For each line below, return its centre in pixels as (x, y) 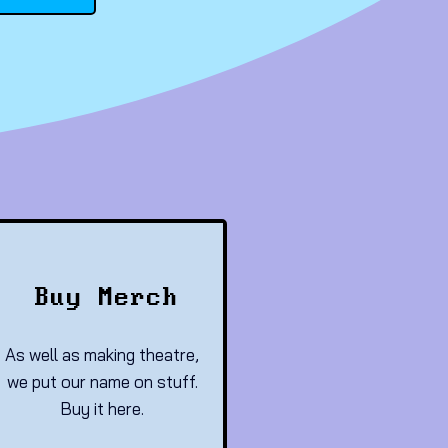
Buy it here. (102, 408)
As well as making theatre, (102, 354)
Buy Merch (107, 298)
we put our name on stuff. (102, 381)
